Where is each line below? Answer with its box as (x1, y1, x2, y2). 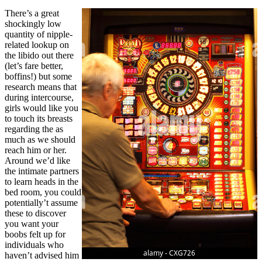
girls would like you (5, 103, 78, 113)
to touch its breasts (5, 113, 73, 124)
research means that (5, 82, 77, 92)
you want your (5, 219, 58, 229)
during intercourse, (5, 92, 74, 103)
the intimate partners (5, 166, 79, 177)
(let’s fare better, (5, 61, 63, 71)
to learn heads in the (5, 177, 78, 187)
